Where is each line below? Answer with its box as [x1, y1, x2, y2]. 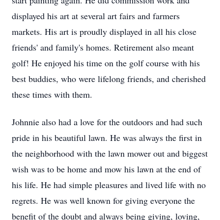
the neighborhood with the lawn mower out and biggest [12, 147, 208, 159]
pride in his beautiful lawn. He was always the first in [12, 132, 202, 143]
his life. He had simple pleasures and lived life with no [12, 179, 206, 191]
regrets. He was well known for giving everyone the [12, 194, 195, 206]
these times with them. [12, 88, 92, 100]
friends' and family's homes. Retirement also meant [12, 41, 194, 53]
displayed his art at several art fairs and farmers [12, 10, 180, 22]
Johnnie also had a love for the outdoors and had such [12, 116, 202, 128]
